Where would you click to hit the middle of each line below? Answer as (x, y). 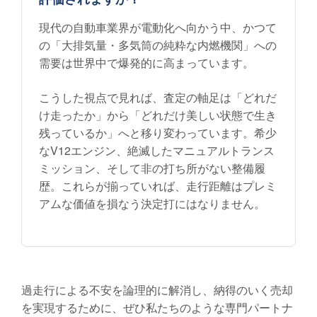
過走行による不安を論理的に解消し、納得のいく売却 (157, 290)
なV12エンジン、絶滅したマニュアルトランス (157, 151)
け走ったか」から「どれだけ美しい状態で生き (158, 115)
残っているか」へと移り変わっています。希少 (158, 133)
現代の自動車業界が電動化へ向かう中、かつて (158, 28)
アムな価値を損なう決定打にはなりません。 (152, 204)
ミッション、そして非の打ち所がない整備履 (152, 168)
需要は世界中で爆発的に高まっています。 (146, 63)
